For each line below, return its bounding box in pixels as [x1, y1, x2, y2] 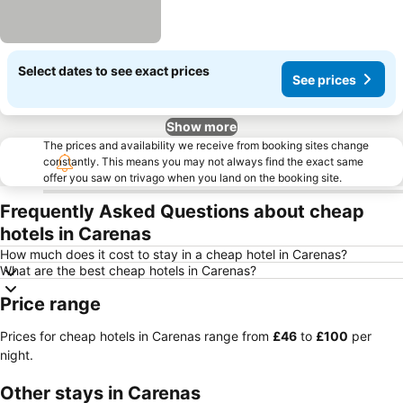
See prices [292, 71, 356, 87]
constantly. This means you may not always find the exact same [43, 155, 363, 168]
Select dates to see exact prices [18, 63, 210, 78]
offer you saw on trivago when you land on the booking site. [43, 171, 342, 184]
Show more [166, 119, 237, 134]
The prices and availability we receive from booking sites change [43, 139, 369, 152]
